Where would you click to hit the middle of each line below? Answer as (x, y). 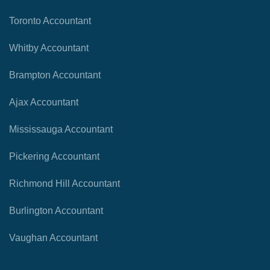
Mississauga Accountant (61, 130)
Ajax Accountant (44, 102)
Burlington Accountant (56, 211)
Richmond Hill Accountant (64, 184)
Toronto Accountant (50, 21)
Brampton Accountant (55, 75)
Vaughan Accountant (53, 238)
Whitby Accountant (49, 48)
